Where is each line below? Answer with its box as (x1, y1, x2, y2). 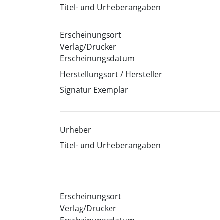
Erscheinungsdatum (59, 53, 135, 64)
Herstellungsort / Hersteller (59, 69, 162, 80)
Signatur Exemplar (59, 84, 128, 95)
